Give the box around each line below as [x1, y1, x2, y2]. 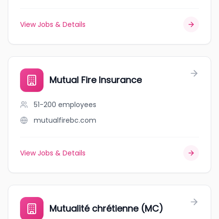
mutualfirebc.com [34, 115, 96, 125]
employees [58, 100, 96, 109]
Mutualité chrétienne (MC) [49, 202, 163, 215]
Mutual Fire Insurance [49, 74, 142, 86]
